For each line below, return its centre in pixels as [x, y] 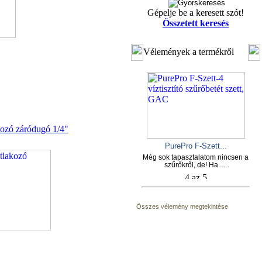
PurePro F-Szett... [196, 146]
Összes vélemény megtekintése [182, 206]
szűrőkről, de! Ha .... [196, 165]
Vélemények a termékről [189, 52]
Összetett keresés [196, 23]
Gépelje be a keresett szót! [196, 13]
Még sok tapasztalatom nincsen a [196, 157]
